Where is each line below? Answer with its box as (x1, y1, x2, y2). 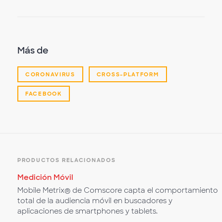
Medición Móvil (17, 172, 73, 182)
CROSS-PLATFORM (96, 71, 159, 78)
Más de (17, 45, 49, 57)
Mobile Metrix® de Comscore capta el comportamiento (17, 185, 218, 195)
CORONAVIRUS (25, 71, 75, 78)
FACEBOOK (25, 90, 62, 98)
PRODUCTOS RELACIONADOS (17, 157, 116, 164)
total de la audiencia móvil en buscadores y (17, 196, 172, 205)
